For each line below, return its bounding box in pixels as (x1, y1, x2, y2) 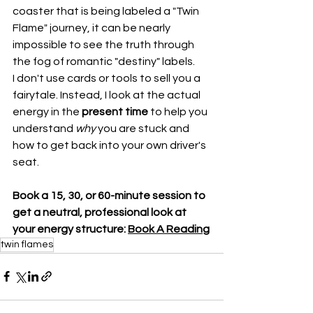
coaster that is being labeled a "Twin (13, 5, 201, 17)
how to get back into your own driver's (13, 139, 208, 151)
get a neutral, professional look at (13, 206, 189, 218)
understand (13, 122, 75, 134)
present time (82, 105, 148, 117)
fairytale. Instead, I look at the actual (13, 89, 203, 101)
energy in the (13, 105, 82, 117)
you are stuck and (96, 122, 191, 134)
